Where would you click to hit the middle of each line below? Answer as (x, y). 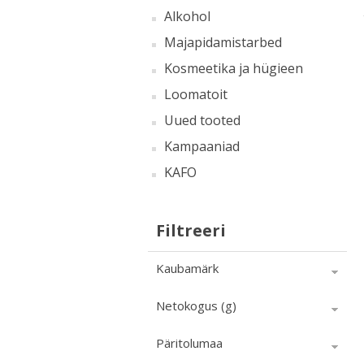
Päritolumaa (189, 343)
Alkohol (187, 16)
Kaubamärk (187, 268)
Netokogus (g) (196, 305)
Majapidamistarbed (223, 42)
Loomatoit (196, 94)
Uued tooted (202, 120)
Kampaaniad (202, 146)
